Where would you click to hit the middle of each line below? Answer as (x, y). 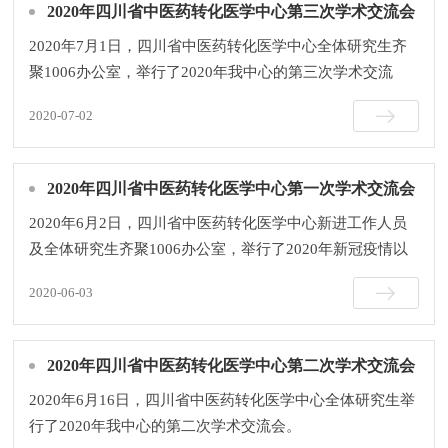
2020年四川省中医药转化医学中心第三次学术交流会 (231, 11)
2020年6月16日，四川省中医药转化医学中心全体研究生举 (222, 399)
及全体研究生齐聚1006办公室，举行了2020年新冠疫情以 (219, 248)
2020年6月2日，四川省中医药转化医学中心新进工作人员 (218, 222)
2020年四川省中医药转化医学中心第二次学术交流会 (231, 365)
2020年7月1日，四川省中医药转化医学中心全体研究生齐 (218, 45)
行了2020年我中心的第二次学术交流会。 (165, 425)
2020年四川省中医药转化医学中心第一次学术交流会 (231, 188)
